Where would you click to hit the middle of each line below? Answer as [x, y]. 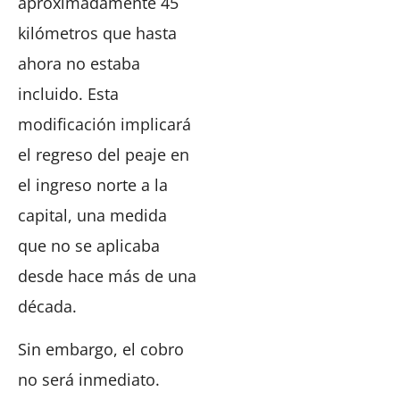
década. [47, 306]
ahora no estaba [79, 63]
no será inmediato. [89, 380]
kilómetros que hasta [97, 33]
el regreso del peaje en [104, 154]
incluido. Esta [68, 93]
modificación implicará [104, 124]
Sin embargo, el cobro [101, 350]
